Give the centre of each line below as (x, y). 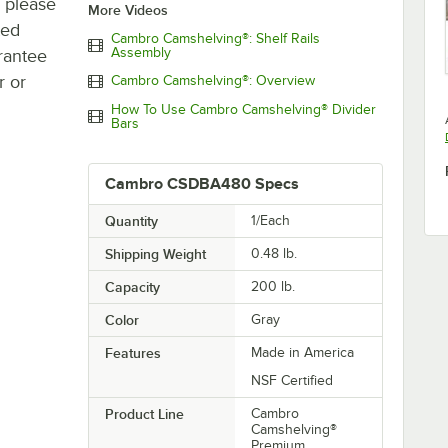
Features (132, 352)
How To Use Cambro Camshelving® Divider (243, 109)
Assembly (140, 52)
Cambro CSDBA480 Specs (201, 183)
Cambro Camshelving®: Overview (212, 81)
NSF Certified (292, 380)
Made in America (303, 352)
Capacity (132, 286)
